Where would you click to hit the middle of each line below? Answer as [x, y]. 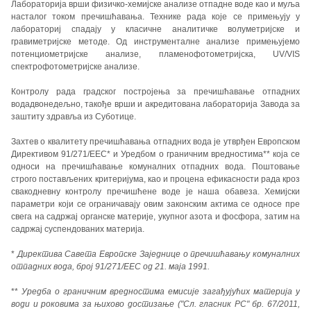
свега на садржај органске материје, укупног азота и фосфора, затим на [155, 217]
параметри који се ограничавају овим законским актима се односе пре [155, 204]
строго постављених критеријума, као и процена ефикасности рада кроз [155, 179]
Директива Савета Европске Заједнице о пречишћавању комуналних [159, 254]
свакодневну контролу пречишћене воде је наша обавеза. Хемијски [155, 192]
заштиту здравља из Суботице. [74, 117]
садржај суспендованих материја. [78, 229]
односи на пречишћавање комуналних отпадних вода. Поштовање [155, 167]
